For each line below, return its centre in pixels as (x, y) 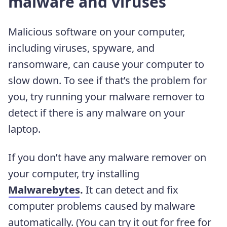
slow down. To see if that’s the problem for (107, 80)
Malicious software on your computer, (97, 31)
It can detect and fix (132, 190)
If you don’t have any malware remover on (107, 157)
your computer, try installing (74, 173)
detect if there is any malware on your (97, 112)
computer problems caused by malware (102, 206)
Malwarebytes (44, 190)
